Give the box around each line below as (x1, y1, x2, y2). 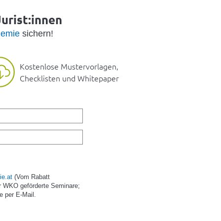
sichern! (19, 28, 53, 38)
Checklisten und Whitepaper (20, 73, 119, 84)
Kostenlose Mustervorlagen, (20, 61, 118, 72)
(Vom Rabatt (12, 173, 50, 181)
